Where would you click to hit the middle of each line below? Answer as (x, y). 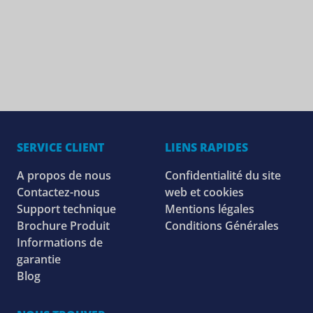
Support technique (66, 209)
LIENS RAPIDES (206, 148)
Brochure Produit (63, 226)
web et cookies (204, 192)
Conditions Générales (222, 226)
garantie (39, 260)
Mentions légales (210, 209)
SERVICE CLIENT (60, 148)
